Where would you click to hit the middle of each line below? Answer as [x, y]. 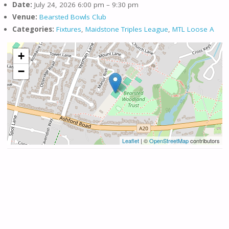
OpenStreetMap [169, 140]
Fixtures [68, 29]
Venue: [25, 17]
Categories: [33, 29]
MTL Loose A [193, 29]
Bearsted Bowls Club [73, 17]
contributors [204, 140]
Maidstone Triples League [127, 29]
